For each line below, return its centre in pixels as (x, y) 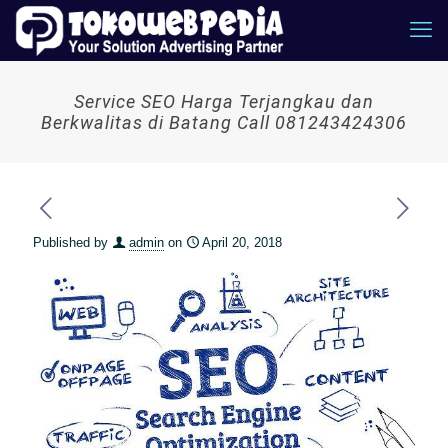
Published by (70, 242)
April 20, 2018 (242, 242)
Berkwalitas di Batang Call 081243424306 (224, 122)
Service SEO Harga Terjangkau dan (224, 101)
